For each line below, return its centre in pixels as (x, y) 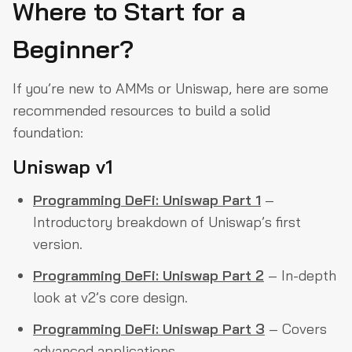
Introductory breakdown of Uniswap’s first (167, 222)
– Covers (296, 328)
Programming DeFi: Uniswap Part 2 (148, 275)
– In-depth (300, 275)
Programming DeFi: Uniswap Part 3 (149, 328)
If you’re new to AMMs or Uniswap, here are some (170, 88)
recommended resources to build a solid (141, 110)
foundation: (48, 132)
